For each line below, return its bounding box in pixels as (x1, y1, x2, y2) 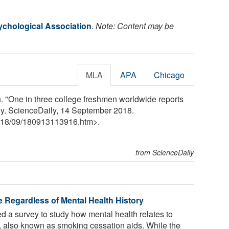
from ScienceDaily (135, 147, 194, 157)
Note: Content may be (96, 19, 174, 32)
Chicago (154, 68, 185, 81)
